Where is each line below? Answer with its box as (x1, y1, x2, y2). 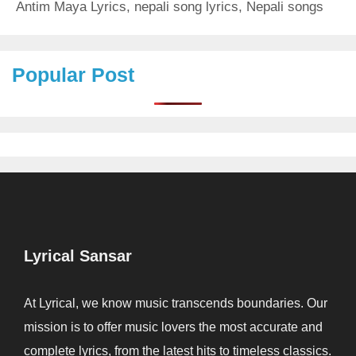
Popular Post (12, 63, 134, 86)
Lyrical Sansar (24, 246, 132, 265)
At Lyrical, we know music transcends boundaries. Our (24, 296, 327, 310)
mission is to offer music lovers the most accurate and (24, 319, 323, 334)
